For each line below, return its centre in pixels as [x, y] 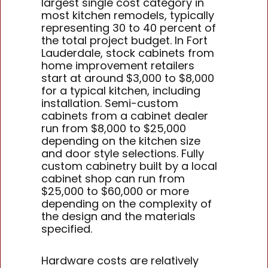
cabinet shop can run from [113, 179]
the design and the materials [119, 217]
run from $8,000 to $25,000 [114, 129]
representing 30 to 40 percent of [129, 28]
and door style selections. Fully [123, 154]
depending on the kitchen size [121, 141]
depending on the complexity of [127, 204]
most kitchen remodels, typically [128, 16]
